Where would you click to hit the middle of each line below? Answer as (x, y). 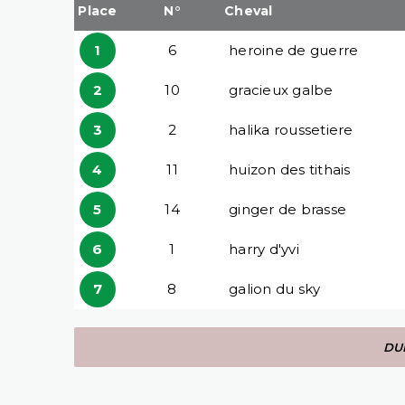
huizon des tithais (290, 169)
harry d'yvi (264, 249)
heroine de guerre (294, 50)
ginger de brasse (287, 209)
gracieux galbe (281, 89)
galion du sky (275, 288)
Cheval (249, 10)
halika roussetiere (291, 129)
